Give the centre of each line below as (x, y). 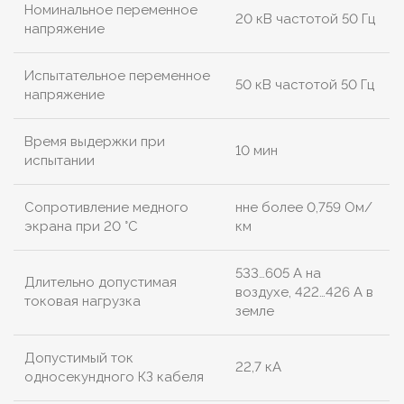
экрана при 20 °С (81, 227)
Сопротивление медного (106, 208)
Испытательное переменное (117, 76)
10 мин (257, 151)
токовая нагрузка (83, 302)
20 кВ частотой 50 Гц (305, 19)
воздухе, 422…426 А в (304, 293)
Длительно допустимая (101, 283)
